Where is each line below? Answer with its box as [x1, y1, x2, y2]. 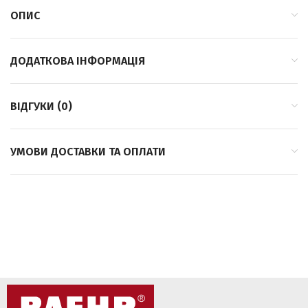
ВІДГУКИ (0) [10, 99, 72, 113]
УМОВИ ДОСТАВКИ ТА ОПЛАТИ [10, 144, 166, 158]
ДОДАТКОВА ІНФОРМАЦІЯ [10, 54, 145, 67]
